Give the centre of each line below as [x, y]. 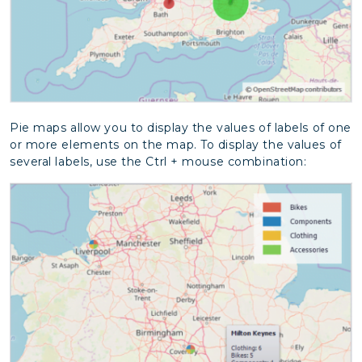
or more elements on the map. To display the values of [176, 144]
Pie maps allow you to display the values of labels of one [181, 127]
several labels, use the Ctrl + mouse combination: [158, 161]
